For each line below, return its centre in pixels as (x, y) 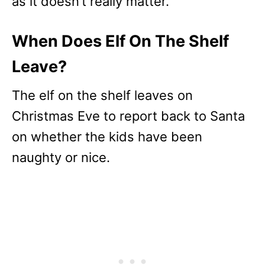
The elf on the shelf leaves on (102, 96)
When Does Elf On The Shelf (120, 41)
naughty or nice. (61, 158)
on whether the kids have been (107, 137)
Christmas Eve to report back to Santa (128, 116)
